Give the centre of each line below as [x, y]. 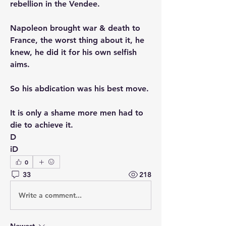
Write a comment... [50, 195]
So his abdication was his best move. [81, 89]
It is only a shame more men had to [77, 113]
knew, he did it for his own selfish [73, 52]
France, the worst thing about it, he [77, 40]
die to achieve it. [43, 125]
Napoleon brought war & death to [75, 28]
